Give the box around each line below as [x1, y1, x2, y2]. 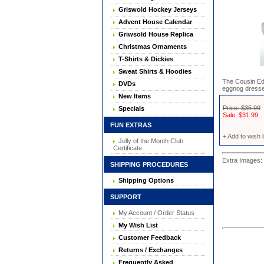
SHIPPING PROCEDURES [104, 161, 188, 168]
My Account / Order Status [115, 209, 194, 216]
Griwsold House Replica [115, 31, 193, 38]
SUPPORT [104, 193, 141, 200]
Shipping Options [115, 177, 174, 184]
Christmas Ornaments [115, 43, 187, 50]
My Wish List [115, 222, 158, 229]
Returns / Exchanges [115, 246, 183, 253]
